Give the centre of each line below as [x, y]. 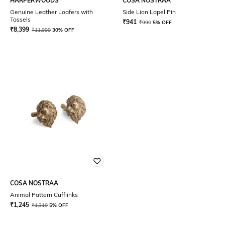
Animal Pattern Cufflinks [44, 195]
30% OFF [63, 30]
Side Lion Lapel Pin [149, 12]
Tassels [20, 19]
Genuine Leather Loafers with [51, 12]
